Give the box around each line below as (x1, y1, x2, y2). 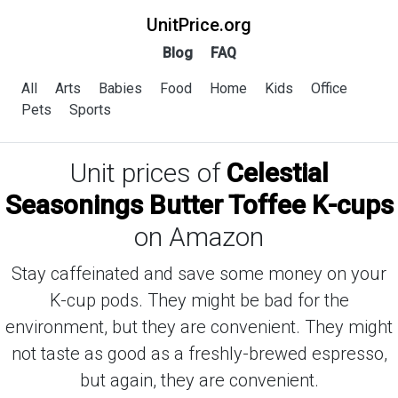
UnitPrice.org (147, 14, 251, 36)
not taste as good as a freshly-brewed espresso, (11, 343, 387, 364)
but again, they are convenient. (79, 370, 319, 391)
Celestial (226, 157, 329, 188)
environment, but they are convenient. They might (5, 316, 393, 338)
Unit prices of (69, 157, 227, 188)
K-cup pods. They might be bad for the (49, 290, 349, 311)
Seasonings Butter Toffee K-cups (4, 189, 394, 220)
